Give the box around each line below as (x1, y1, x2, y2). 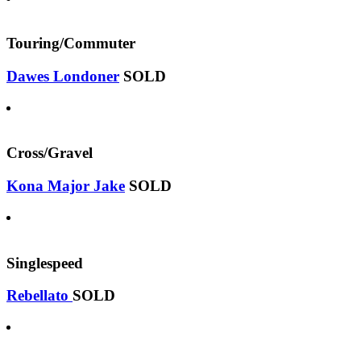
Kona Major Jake (6, 177, 125, 195)
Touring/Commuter (6, 35, 135, 52)
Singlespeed (6, 254, 83, 272)
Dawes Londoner (6, 68, 119, 85)
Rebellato (6, 287, 73, 305)
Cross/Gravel (6, 144, 93, 162)
